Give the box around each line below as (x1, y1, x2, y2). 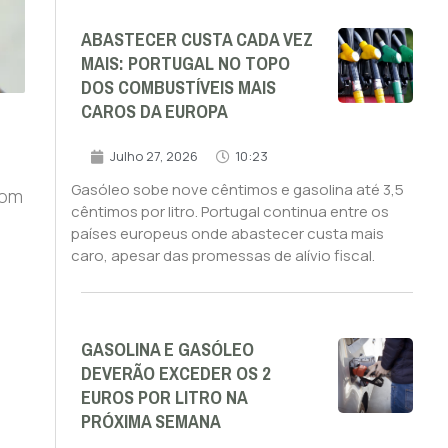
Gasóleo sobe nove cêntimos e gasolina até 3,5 (70, 179, 404, 201)
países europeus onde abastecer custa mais (70, 223, 384, 245)
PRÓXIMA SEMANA (80, 405, 221, 440)
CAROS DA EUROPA (80, 95, 228, 130)
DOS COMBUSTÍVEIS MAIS (80, 71, 276, 106)
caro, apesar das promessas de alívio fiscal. (70, 245, 375, 267)
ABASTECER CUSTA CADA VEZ (80, 23, 313, 58)
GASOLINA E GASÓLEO (80, 333, 254, 368)
